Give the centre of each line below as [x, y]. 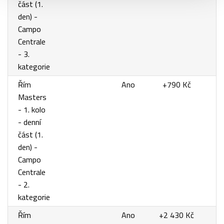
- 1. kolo [32, 110]
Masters [32, 97]
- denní [29, 122]
